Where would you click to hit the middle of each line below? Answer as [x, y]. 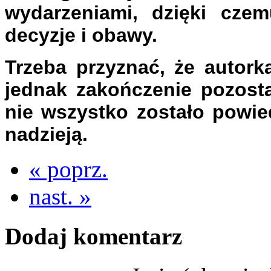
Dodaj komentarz [93, 236]
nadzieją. [46, 134]
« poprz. [68, 169]
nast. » [60, 196]
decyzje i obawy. [81, 35]
